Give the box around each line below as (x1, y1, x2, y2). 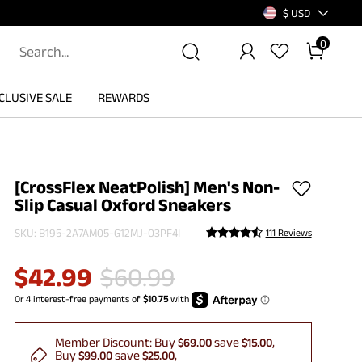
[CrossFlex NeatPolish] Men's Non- (15, 177, 280, 197)
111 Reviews (265, 227, 312, 238)
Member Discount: (55, 335, 155, 349)
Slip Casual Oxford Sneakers (15, 195, 232, 215)
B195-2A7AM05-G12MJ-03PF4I (39, 225, 181, 239)
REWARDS (97, 90, 149, 104)
